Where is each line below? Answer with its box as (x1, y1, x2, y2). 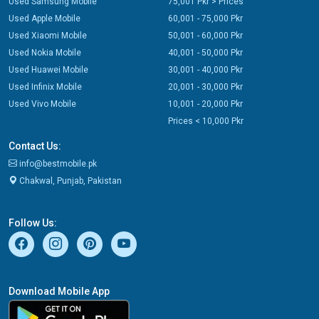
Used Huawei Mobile (9, 64, 88, 75)
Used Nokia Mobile (9, 47, 81, 58)
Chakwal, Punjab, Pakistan (17, 175, 122, 186)
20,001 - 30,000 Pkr (168, 81, 243, 92)
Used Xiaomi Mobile (9, 30, 87, 41)
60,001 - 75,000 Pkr (168, 13, 243, 23)
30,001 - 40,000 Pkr (168, 64, 243, 75)
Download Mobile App (9, 285, 110, 297)
